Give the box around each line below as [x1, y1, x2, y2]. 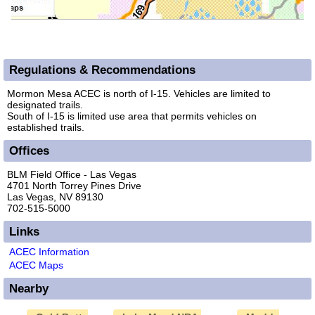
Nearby [9, 281, 49, 295]
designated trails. [7, 98, 83, 110]
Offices [9, 143, 49, 157]
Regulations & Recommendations [9, 62, 195, 77]
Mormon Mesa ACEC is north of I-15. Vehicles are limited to [7, 87, 271, 99]
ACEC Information [9, 245, 89, 257]
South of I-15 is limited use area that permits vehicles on [7, 110, 257, 122]
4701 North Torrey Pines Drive [7, 179, 141, 191]
